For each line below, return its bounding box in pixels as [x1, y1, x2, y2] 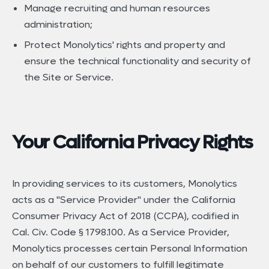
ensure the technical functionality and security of [24, 55, 251, 68]
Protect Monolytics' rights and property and [24, 38, 225, 52]
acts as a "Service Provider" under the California [12, 193, 235, 206]
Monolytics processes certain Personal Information [12, 241, 247, 255]
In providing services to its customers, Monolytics [12, 177, 237, 190]
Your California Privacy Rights [12, 130, 253, 154]
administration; [24, 18, 92, 31]
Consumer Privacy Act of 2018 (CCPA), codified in [12, 209, 239, 222]
